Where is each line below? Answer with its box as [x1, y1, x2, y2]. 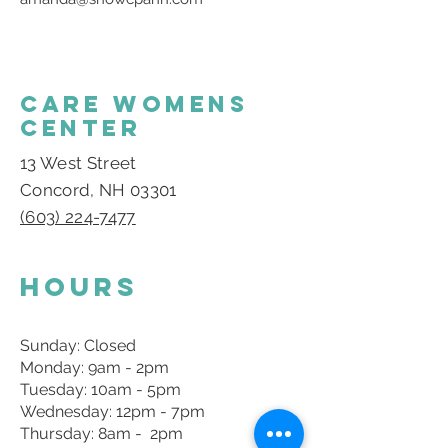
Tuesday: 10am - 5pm [20, 380, 181, 399]
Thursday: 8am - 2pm [20, 424, 183, 443]
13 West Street [20, 153, 137, 173]
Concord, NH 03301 [20, 180, 177, 200]
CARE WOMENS [20, 90, 249, 118]
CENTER [20, 114, 142, 142]
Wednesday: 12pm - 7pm [20, 402, 205, 421]
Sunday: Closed [20, 336, 136, 355]
